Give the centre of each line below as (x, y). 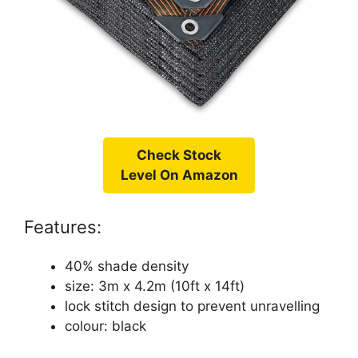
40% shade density (127, 266)
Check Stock (179, 155)
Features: (63, 227)
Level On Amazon (179, 175)
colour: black (105, 326)
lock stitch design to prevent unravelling (192, 306)
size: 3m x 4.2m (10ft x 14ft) (155, 286)
